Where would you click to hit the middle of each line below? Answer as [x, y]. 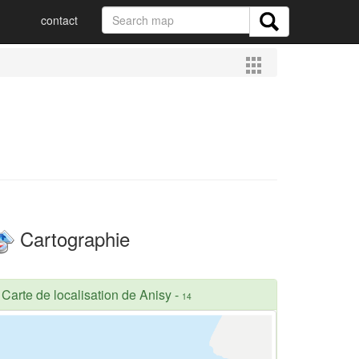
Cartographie [72, 238]
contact [59, 20]
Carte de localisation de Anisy [87, 294]
